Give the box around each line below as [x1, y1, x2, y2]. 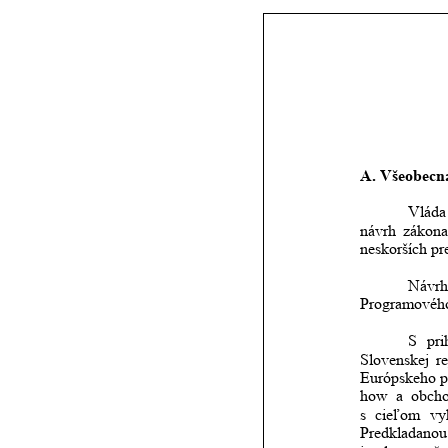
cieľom [375, 405, 421, 423]
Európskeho [360, 368, 436, 386]
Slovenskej [360, 350, 429, 368]
